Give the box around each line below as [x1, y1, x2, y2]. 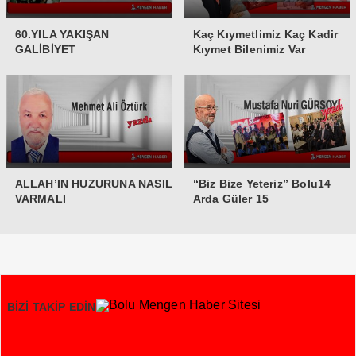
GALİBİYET [14, 42, 76, 56]
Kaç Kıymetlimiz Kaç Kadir [192, 27, 339, 41]
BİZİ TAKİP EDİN [6, 300, 96, 314]
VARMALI [14, 192, 70, 206]
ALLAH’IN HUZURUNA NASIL [14, 177, 173, 191]
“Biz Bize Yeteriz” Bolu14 [192, 177, 331, 191]
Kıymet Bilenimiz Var [192, 42, 306, 56]
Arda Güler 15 [192, 192, 269, 206]
